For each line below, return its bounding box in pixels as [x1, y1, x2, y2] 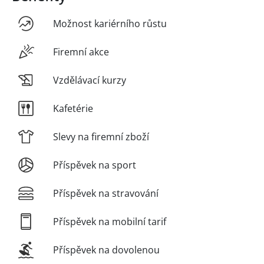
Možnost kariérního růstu [53, 16, 167, 30]
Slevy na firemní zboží [53, 130, 149, 143]
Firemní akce [53, 45, 109, 58]
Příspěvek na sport [53, 158, 136, 171]
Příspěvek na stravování [53, 186, 159, 200]
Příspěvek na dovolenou [53, 243, 160, 256]
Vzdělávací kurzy [53, 73, 126, 87]
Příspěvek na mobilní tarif [53, 214, 166, 228]
